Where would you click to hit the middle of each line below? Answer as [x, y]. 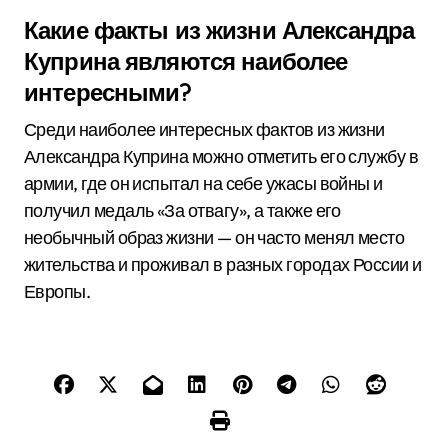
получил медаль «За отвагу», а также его [182, 210]
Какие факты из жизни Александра [219, 30]
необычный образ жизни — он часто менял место [214, 237]
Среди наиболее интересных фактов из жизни [204, 129]
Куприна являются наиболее [186, 61]
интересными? [108, 92]
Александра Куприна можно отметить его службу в [221, 156]
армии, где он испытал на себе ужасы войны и [203, 183]
